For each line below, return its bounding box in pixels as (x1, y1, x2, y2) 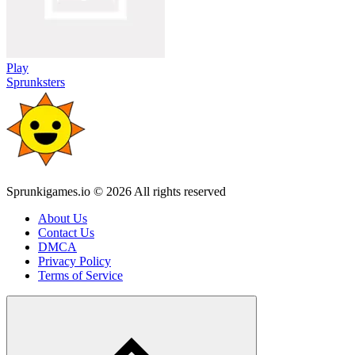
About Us (38, 211, 87, 225)
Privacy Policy (38, 254, 111, 268)
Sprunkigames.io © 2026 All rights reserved (6, 184, 226, 198)
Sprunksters (6, 74, 65, 89)
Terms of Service (38, 268, 123, 282)
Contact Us (38, 225, 94, 239)
